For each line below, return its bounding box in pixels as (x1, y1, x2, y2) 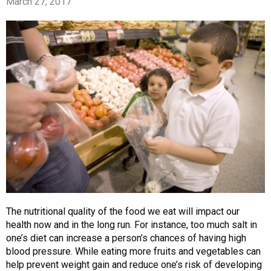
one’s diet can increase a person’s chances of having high (6, 232, 246, 244)
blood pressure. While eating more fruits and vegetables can (6, 245, 261, 257)
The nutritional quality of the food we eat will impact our (6, 205, 240, 217)
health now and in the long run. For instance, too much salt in (6, 218, 257, 230)
